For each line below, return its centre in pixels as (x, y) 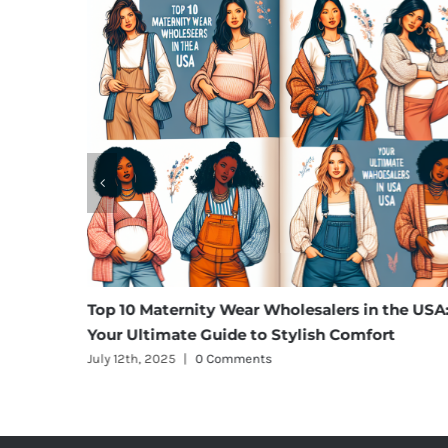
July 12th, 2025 (93, 358)
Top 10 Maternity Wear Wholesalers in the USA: (230, 309)
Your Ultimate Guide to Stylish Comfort (203, 334)
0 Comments (196, 358)
